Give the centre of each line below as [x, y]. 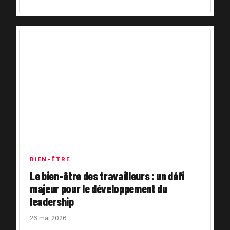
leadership [52, 201]
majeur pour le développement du [99, 188]
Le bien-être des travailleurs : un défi [107, 175]
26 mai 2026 [48, 218]
